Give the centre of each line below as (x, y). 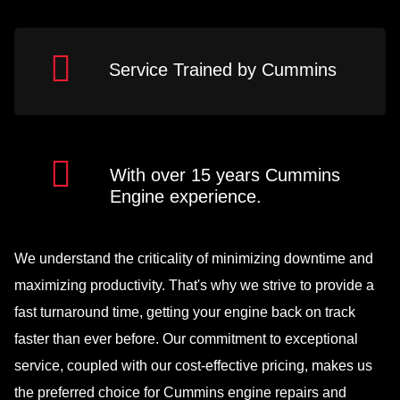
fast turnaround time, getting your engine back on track (185, 312)
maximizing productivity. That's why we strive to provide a (194, 285)
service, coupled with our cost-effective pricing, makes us (193, 365)
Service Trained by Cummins (223, 69)
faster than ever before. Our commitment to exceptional (186, 338)
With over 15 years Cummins (225, 175)
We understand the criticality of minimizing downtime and (194, 258)
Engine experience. (185, 196)
